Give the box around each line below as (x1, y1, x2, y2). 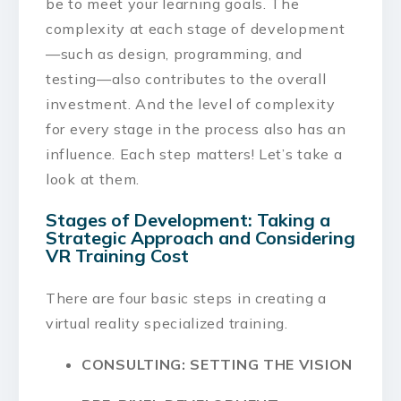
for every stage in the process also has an (46, 119, 346, 138)
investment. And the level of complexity (46, 94, 336, 113)
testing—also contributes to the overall (46, 69, 327, 88)
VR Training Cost (46, 244, 189, 268)
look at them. (46, 169, 141, 188)
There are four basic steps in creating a (46, 288, 328, 307)
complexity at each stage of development (46, 19, 346, 38)
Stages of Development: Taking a (46, 209, 330, 232)
